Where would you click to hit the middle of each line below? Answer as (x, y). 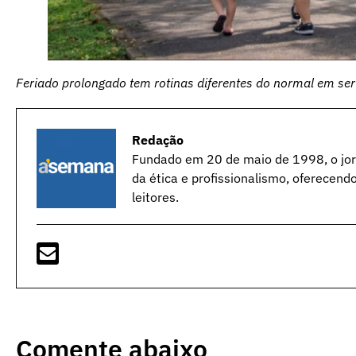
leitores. (155, 197)
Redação (158, 139)
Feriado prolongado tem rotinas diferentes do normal (165, 82)
